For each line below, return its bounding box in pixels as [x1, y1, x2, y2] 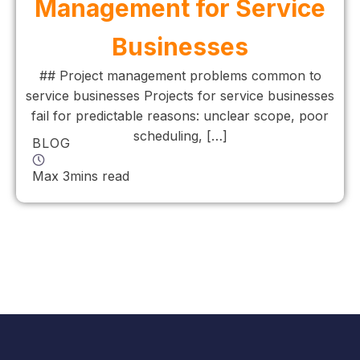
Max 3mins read [32, 167, 129, 184]
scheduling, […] [133, 127, 227, 144]
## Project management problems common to [39, 67, 321, 84]
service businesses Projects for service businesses [26, 87, 334, 104]
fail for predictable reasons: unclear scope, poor [31, 107, 329, 124]
